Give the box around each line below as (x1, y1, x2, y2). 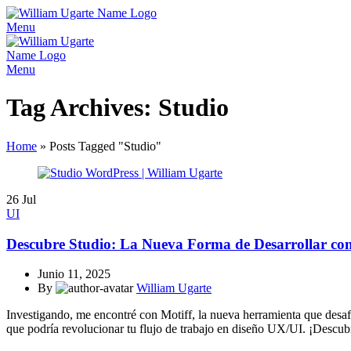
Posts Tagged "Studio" (49, 139, 161, 153)
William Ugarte (136, 281, 212, 295)
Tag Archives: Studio (6, 93, 229, 122)
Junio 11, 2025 (38, 267, 110, 281)
